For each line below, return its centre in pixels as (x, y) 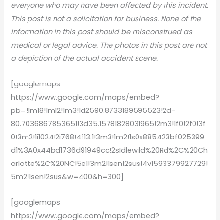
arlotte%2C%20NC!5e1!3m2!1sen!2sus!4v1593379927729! (110, 164)
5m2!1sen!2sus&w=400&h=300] (68, 177)
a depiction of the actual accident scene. (84, 58)
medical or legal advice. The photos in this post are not (109, 45)
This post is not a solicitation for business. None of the (106, 19)
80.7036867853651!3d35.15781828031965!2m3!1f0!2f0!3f (109, 124)
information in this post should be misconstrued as (102, 32)
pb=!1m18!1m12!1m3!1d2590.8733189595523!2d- (93, 110)
